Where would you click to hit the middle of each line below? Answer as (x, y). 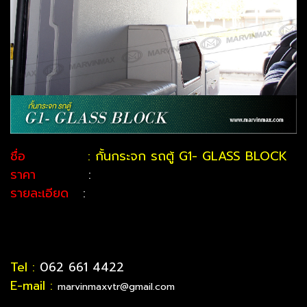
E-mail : (32, 286)
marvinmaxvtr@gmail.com (116, 287)
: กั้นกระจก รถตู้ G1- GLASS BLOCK (185, 156)
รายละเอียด (42, 193)
